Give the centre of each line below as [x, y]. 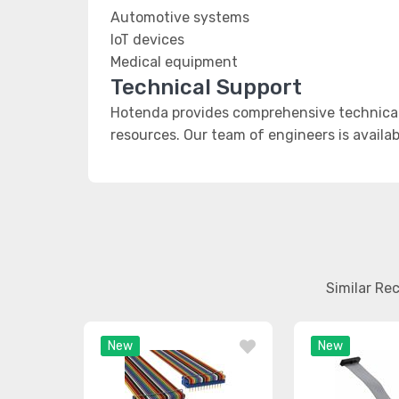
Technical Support [206, 87]
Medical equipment [174, 62]
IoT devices [147, 40]
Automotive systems [180, 17]
